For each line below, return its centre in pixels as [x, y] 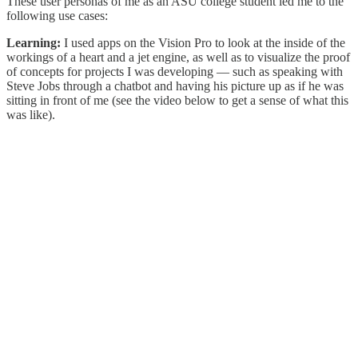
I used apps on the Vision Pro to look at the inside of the [205, 42]
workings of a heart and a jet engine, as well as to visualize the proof [178, 57]
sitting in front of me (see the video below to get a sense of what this [177, 100]
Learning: [35, 42]
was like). [31, 114]
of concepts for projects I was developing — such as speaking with [175, 71]
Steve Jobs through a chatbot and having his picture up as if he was [175, 86]
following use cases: [57, 15]
